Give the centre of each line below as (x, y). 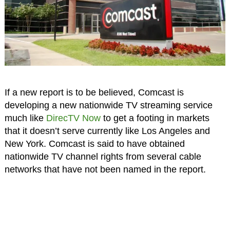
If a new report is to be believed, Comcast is (94, 92)
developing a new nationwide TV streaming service (108, 105)
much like (25, 118)
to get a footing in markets (155, 118)
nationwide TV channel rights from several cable (103, 156)
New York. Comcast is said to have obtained (94, 143)
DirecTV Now (73, 118)
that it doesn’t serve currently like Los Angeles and (107, 131)
